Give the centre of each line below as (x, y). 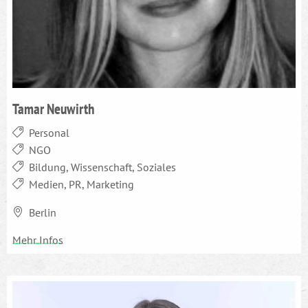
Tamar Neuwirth (53, 108)
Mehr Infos (38, 240)
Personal (49, 132)
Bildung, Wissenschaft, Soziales (102, 167)
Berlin (43, 212)
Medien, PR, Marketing (81, 184)
